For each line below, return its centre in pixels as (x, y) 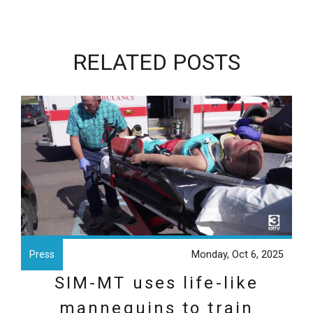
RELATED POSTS (156, 63)
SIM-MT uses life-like (156, 283)
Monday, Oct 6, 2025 (238, 255)
